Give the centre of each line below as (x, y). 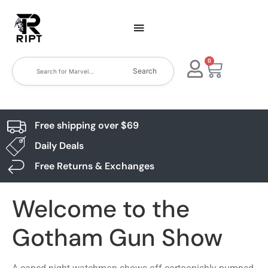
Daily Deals (59, 146)
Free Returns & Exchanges (94, 166)
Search (145, 71)
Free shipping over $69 (86, 125)
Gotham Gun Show (117, 237)
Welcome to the (101, 209)
